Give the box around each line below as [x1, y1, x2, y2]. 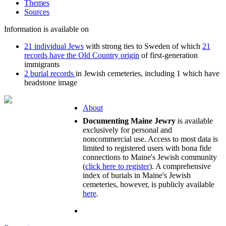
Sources [24, 8, 49, 17]
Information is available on [4, 25, 89, 34]
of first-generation [139, 51, 198, 60]
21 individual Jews [24, 42, 84, 51]
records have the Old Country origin [24, 51, 139, 60]
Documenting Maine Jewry [83, 117, 176, 126]
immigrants [24, 60, 60, 69]
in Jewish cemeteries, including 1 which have [76, 69, 219, 78]
